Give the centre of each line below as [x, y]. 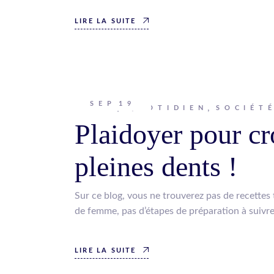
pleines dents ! [156, 167]
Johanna [93, 107]
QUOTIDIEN [168, 108]
